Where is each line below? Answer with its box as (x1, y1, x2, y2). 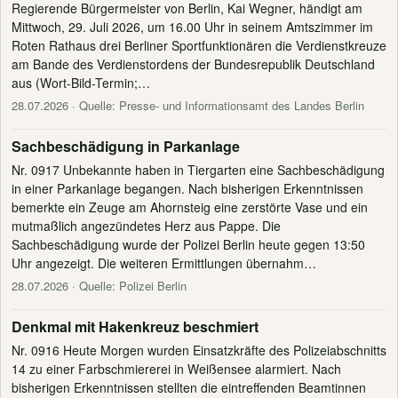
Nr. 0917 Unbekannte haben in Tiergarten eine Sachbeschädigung (12, 160, 385, 179)
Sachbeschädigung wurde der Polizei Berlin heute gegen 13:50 (12, 235, 365, 253)
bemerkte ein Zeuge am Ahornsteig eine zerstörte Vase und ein (12, 197, 368, 216)
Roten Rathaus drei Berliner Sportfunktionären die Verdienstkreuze (12, 36, 386, 54)
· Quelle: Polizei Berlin (68, 276, 187, 294)
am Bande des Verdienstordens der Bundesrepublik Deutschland (12, 54, 375, 73)
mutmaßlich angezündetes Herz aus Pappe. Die (12, 216, 281, 235)
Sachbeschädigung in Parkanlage (12, 135, 240, 156)
